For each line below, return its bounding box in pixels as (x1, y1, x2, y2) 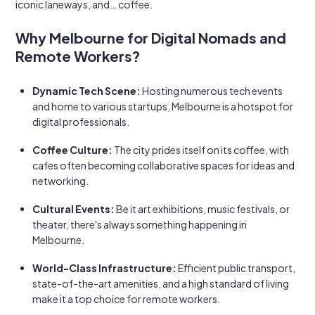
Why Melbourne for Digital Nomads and (15, 29, 286, 46)
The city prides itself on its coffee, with (112, 143, 289, 156)
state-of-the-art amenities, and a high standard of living (32, 277, 289, 290)
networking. (32, 174, 89, 187)
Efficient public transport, (176, 262, 295, 274)
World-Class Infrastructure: (32, 262, 176, 274)
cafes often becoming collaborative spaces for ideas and (32, 159, 295, 172)
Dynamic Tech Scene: (32, 84, 141, 97)
